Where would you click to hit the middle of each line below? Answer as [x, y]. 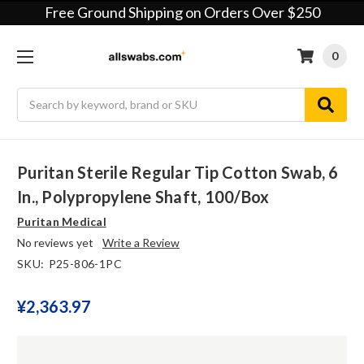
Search [35, 96]
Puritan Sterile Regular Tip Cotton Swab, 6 [178, 173]
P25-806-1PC [85, 264]
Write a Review [141, 243]
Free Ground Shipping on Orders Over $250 [182, 12]
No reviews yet [55, 243]
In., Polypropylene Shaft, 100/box [143, 197]
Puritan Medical [62, 222]
